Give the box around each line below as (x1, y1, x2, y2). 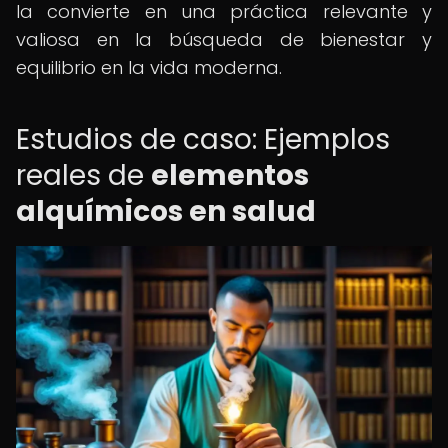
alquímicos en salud (16, 192, 316, 231)
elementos (151, 156, 309, 195)
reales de (16, 156, 151, 195)
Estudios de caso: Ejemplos (16, 120, 390, 159)
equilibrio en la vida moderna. (16, 55, 282, 80)
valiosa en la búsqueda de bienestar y (16, 27, 432, 52)
